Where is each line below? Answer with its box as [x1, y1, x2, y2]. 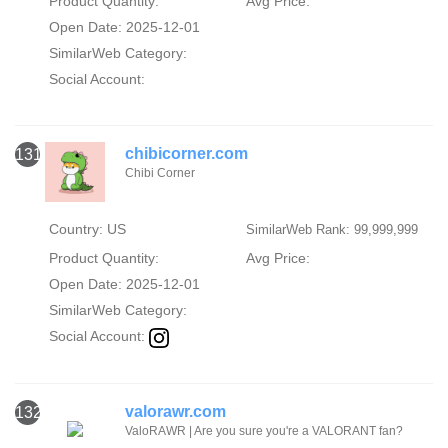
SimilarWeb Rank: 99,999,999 [245, 222, 418, 238]
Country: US [48, 221, 126, 238]
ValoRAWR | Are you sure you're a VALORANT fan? [125, 423, 403, 438]
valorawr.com [125, 402, 226, 420]
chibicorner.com [125, 145, 248, 163]
